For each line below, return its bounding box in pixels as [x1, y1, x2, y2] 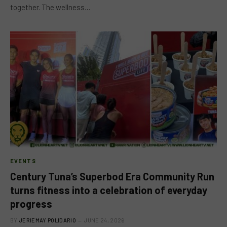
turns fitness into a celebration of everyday [10, 183, 207, 196]
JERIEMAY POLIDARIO [19, 216, 76, 223]
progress [10, 197, 52, 210]
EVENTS [10, 157, 36, 164]
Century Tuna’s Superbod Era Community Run [10, 170, 214, 182]
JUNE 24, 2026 [84, 216, 125, 223]
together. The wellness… [10, 3, 91, 12]
